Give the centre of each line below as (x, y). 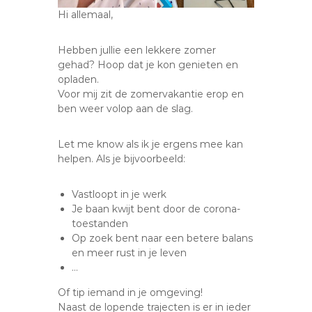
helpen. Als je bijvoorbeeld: (122, 158)
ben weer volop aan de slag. (126, 108)
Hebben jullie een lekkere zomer (137, 50)
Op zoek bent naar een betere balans (163, 238)
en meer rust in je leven (130, 252)
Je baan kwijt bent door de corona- (156, 209)
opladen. (79, 79)
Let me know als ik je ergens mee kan (151, 144)
